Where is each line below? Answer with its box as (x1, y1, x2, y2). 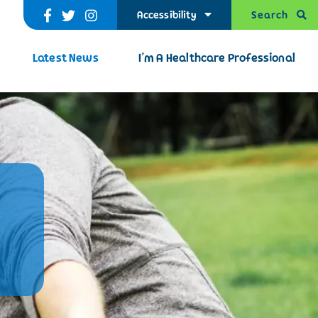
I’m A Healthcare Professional (138, 50, 295, 66)
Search (251, 8, 288, 22)
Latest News (32, 50, 99, 66)
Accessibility (137, 9, 196, 22)
